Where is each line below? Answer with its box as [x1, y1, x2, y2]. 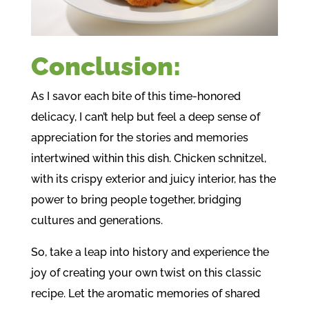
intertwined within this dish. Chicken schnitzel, [30, 151, 266, 165]
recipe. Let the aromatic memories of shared [30, 286, 260, 300]
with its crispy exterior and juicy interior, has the [30, 172, 276, 186]
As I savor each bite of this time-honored [30, 89, 241, 103]
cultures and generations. [30, 213, 163, 227]
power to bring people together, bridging [30, 192, 241, 206]
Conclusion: [30, 50, 181, 81]
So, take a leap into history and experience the [30, 245, 269, 259]
